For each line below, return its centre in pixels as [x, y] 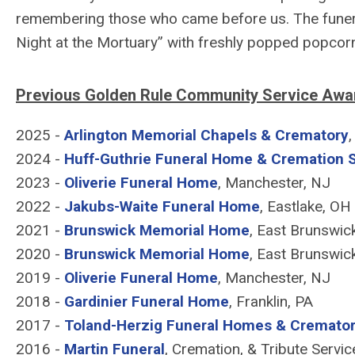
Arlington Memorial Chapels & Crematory [206, 135]
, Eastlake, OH [305, 206]
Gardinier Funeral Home [147, 302]
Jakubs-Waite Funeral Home [162, 206]
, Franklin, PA [271, 302]
